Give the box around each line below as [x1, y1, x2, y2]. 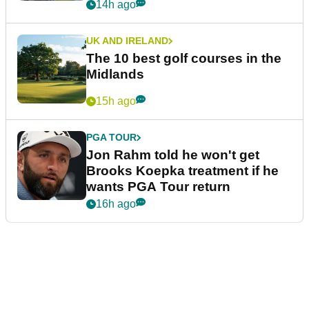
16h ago [96, 198, 136, 210]
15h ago [96, 95, 136, 108]
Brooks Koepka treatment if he [86, 163, 279, 179]
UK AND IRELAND [86, 35, 168, 47]
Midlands [86, 67, 144, 82]
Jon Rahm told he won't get [86, 148, 259, 163]
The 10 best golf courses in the [86, 51, 281, 66]
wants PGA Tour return [86, 179, 230, 195]
